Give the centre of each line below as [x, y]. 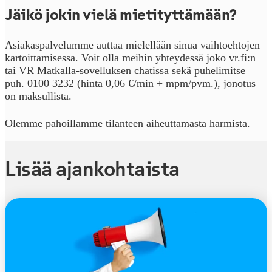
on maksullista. [38, 96]
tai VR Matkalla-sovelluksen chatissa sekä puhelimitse [125, 71]
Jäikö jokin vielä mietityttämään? [121, 15]
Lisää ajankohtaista [92, 169]
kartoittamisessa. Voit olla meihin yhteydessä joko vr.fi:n [130, 58]
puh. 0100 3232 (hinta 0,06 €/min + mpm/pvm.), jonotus [130, 83]
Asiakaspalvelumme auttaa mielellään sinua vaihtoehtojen [132, 45]
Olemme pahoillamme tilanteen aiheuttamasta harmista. [127, 124]
